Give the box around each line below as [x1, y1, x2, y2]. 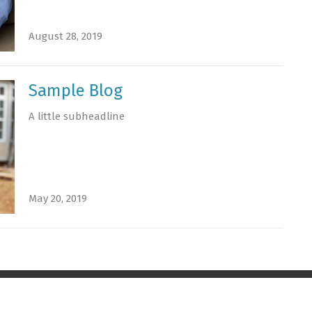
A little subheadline [28, 110, 125, 123]
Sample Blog [28, 81, 123, 101]
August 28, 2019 [28, 30, 102, 43]
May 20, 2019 [28, 192, 87, 205]
